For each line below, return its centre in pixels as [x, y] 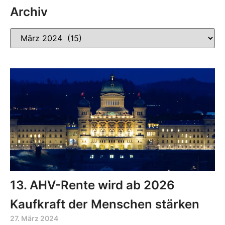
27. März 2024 [34, 218]
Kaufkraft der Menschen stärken [105, 204]
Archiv [29, 12]
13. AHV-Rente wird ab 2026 [92, 185]
